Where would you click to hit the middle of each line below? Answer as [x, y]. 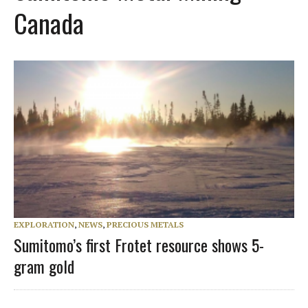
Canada [49, 22]
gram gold [44, 266]
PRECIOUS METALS [145, 224]
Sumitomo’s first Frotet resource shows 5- [139, 244]
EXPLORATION [44, 224]
